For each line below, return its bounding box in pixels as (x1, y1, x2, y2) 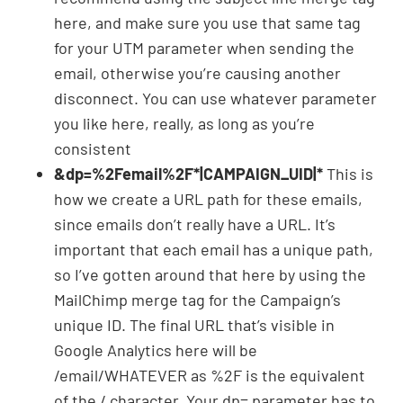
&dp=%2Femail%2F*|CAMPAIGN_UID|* (54, 163, 327, 184)
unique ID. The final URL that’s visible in (54, 314, 335, 335)
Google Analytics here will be (54, 339, 257, 360)
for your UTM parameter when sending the (54, 37, 354, 58)
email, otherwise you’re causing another (54, 62, 341, 83)
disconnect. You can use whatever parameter (54, 87, 377, 108)
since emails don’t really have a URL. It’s (54, 213, 336, 234)
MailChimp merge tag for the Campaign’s (54, 289, 341, 309)
